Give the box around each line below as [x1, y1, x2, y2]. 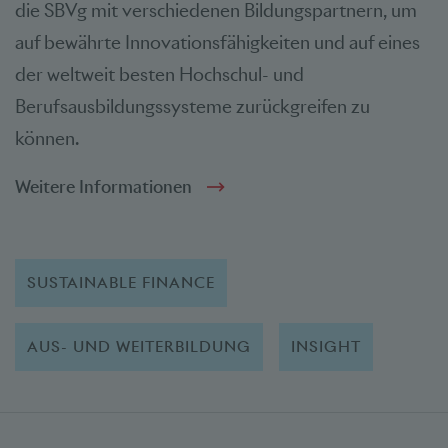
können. [15, 126, 79, 150]
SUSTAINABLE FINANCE [27, 272, 216, 292]
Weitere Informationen [15, 175, 192, 198]
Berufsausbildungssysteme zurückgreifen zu [15, 94, 370, 118]
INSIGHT [291, 336, 362, 356]
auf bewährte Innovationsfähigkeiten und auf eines [15, 30, 420, 54]
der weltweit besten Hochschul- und [15, 62, 304, 86]
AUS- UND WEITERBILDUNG [27, 336, 252, 356]
